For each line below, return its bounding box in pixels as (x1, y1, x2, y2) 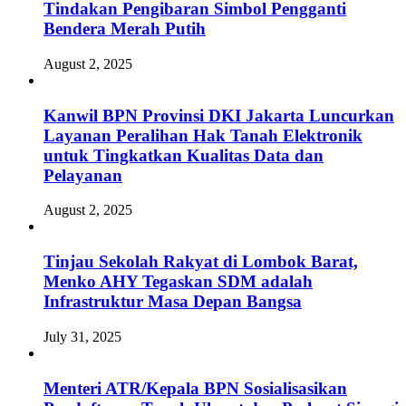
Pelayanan (43, 165, 122, 185)
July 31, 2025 (43, 328, 121, 344)
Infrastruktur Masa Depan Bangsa (43, 292, 302, 312)
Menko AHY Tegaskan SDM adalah (43, 272, 313, 292)
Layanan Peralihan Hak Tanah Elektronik (43, 125, 362, 145)
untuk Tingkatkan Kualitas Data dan (43, 145, 324, 165)
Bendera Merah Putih (43, 19, 206, 39)
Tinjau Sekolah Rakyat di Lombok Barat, (43, 252, 358, 272)
